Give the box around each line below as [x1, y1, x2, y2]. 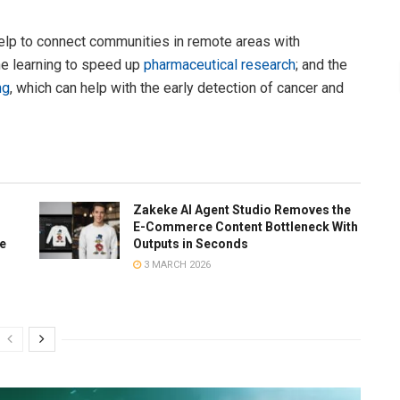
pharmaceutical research [144, 55, 296, 73]
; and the [296, 55, 347, 73]
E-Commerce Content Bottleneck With [133, 219, 358, 234]
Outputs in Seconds [133, 236, 248, 251]
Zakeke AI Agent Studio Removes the [133, 202, 351, 217]
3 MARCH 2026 [141, 258, 211, 271]
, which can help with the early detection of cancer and [10, 79, 344, 96]
